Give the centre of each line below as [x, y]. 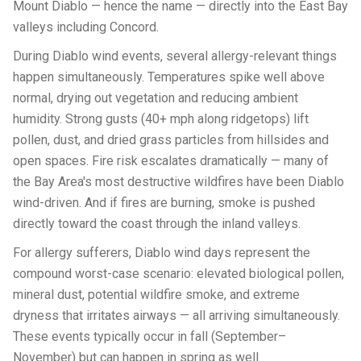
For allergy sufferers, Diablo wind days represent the [162, 253]
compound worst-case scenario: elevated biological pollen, [178, 274]
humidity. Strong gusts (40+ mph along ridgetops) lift [161, 119]
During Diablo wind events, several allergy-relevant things [175, 56]
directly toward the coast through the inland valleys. [157, 224]
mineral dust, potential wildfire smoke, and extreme [156, 295]
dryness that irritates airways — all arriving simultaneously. [176, 315]
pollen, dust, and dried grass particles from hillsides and [171, 140]
